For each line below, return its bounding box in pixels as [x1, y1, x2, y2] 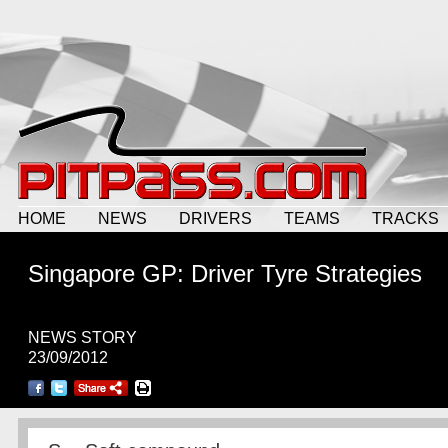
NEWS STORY [28, 329, 137, 346]
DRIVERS [179, 209, 252, 227]
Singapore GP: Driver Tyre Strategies [28, 260, 422, 287]
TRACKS [372, 209, 439, 227]
